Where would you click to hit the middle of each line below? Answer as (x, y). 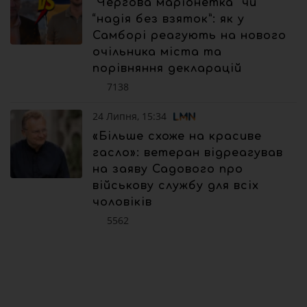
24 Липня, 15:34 (130, 116)
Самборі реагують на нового (189, 36)
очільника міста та (157, 52)
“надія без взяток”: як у (169, 20)
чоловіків (122, 202)
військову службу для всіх (176, 186)
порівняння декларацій (167, 69)
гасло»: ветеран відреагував (188, 153)
